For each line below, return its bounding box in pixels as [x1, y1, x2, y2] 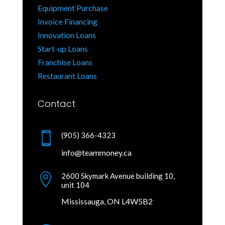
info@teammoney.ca [61, 148, 132, 158]
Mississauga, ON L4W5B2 [61, 196, 153, 206]
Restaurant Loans [37, 71, 97, 81]
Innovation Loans [37, 30, 96, 40]
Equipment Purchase [37, 3, 108, 13]
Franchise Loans [37, 57, 92, 67]
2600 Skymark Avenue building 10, [61, 171, 175, 181]
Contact [37, 97, 75, 110]
